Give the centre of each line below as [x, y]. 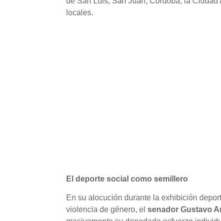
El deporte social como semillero [127, 179]
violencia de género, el [107, 210]
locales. [80, 13]
